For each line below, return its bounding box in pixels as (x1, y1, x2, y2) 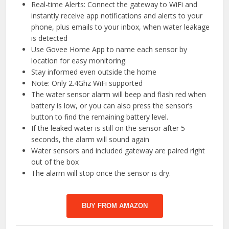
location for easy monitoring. (31, 56, 127, 66)
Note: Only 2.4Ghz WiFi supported (31, 78, 143, 88)
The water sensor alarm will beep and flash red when (31, 89, 207, 100)
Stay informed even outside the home (31, 67, 157, 77)
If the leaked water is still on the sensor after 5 (31, 123, 186, 133)
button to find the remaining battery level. (31, 112, 169, 122)
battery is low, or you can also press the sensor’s (31, 101, 193, 111)
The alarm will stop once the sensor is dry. (31, 168, 171, 178)
